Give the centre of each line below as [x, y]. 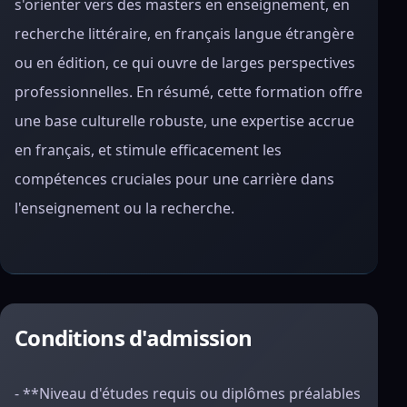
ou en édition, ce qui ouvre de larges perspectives [185, 63]
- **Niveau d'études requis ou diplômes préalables [188, 393]
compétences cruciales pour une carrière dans [174, 179]
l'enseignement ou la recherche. [124, 208]
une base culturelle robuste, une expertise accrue [184, 121]
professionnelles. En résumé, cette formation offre [189, 92]
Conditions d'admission [134, 338]
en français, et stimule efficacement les [148, 150]
